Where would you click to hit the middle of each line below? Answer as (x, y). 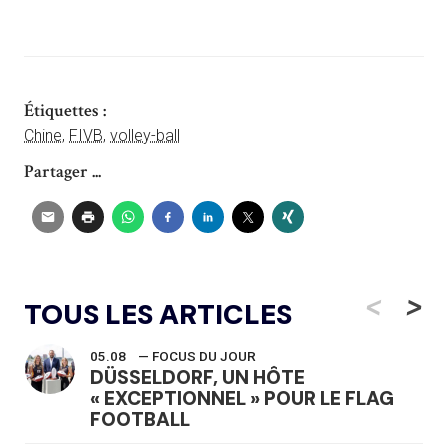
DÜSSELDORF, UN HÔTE (197, 377)
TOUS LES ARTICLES (158, 314)
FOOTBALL (140, 419)
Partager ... (62, 171)
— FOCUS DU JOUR (197, 356)
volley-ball (145, 135)
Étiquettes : (65, 110)
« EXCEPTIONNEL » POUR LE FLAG (242, 398)
